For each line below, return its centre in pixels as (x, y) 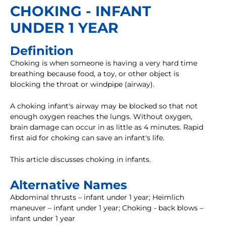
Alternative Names (69, 185)
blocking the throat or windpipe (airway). (82, 84)
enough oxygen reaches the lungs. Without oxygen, (101, 117)
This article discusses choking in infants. (80, 160)
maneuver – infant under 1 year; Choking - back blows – (107, 208)
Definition (42, 51)
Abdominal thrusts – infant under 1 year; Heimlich (97, 197)
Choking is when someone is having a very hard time (104, 63)
